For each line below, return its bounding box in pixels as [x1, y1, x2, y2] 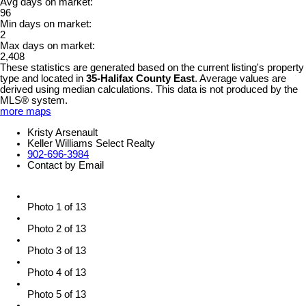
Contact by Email [27, 159, 104, 171]
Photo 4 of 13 [27, 267, 86, 279]
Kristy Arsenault [27, 126, 98, 138]
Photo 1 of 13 [27, 201, 86, 213]
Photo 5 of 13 [27, 289, 86, 301]
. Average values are [195, 73, 286, 85]
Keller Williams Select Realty [27, 137, 155, 149]
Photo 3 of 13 [27, 245, 86, 257]
